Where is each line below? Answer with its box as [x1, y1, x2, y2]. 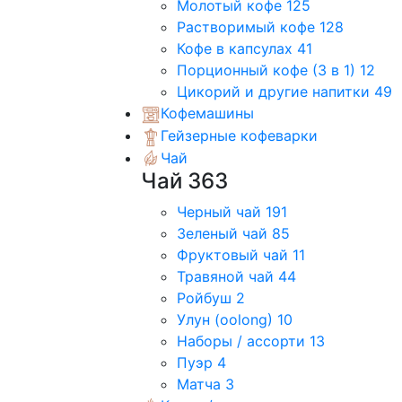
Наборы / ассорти [177, 332, 310, 351]
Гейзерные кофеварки [161, 127, 318, 145]
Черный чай [177, 203, 266, 222]
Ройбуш [177, 289, 236, 308]
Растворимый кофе [177, 18, 319, 37]
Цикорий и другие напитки [177, 83, 374, 101]
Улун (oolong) [177, 310, 277, 329]
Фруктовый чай [177, 246, 293, 265]
